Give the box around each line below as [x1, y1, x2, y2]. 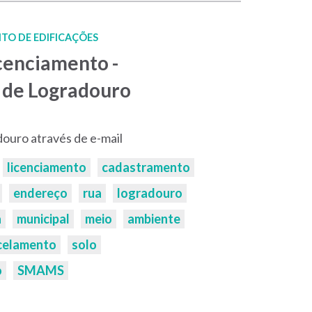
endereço [13, 185, 68, 201]
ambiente [127, 211, 180, 226]
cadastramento [101, 159, 190, 175]
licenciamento [6, 159, 86, 175]
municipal [16, 211, 70, 226]
